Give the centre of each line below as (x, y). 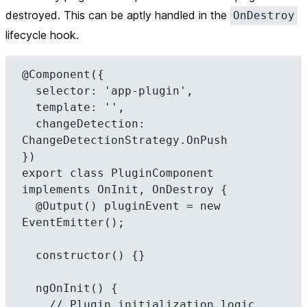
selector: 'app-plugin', (29, 91)
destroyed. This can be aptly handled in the (118, 15)
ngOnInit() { (29, 288)
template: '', (29, 107)
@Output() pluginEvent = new (29, 206)
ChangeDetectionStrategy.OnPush (125, 140)
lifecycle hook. (42, 35)
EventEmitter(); (73, 222)
